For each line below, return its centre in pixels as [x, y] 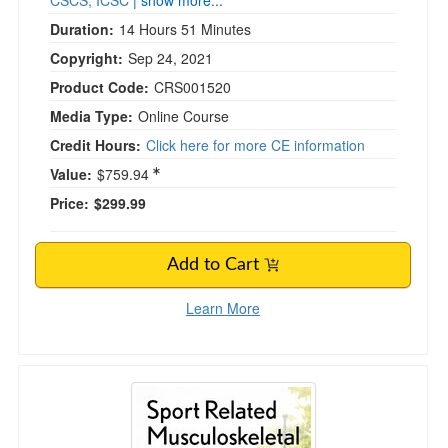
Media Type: [91, 116]
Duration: [82, 29]
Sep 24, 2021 [172, 58]
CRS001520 [192, 87]
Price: [69, 203]
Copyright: [86, 58]
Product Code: [99, 87]
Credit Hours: [95, 145]
